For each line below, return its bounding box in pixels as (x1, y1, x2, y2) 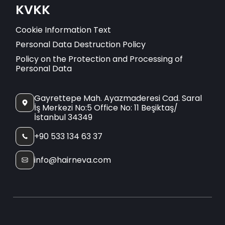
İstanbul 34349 (34, 111, 93, 124)
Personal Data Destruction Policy (16, 39, 146, 51)
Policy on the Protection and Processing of (16, 53, 183, 65)
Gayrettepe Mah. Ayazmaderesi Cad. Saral (34, 92, 202, 104)
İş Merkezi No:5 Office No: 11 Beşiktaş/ (34, 102, 178, 114)
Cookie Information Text (16, 24, 111, 36)
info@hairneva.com (34, 154, 111, 166)
